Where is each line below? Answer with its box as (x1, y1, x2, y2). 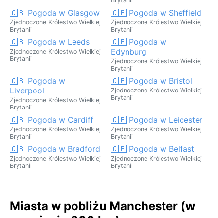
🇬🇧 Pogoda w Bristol (111, 75, 192, 86)
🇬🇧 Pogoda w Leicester (111, 114, 202, 125)
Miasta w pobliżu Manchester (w (10, 199, 195, 213)
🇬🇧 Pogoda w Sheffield (111, 7, 201, 18)
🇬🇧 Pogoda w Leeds (10, 36, 90, 47)
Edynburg (111, 46, 146, 56)
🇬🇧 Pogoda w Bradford (10, 144, 100, 154)
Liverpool (10, 85, 44, 95)
